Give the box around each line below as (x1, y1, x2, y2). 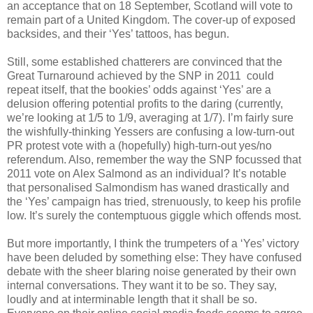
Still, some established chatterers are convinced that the (7, 55, 282, 68)
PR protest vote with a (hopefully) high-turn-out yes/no (7, 139, 272, 152)
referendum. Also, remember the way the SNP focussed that (7, 153, 301, 166)
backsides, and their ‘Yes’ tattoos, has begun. (7, 27, 229, 40)
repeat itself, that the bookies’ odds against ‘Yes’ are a (7, 83, 271, 96)
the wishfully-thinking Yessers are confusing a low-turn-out (7, 125, 297, 138)
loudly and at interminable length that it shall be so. (7, 293, 257, 305)
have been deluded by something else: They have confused (7, 251, 302, 263)
